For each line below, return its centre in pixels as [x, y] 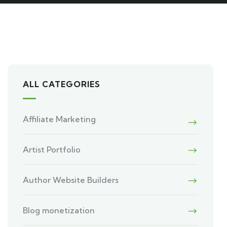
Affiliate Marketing [60, 119]
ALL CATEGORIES [62, 84]
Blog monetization [59, 210]
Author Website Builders [71, 180]
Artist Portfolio [52, 149]
